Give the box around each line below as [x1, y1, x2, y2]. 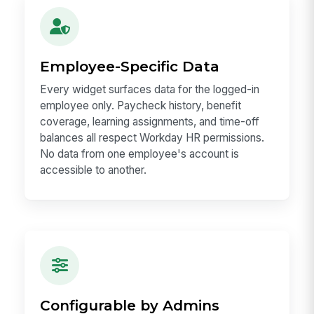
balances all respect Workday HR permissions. [40, 131, 265, 145]
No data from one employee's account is [40, 147, 240, 161]
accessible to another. [40, 163, 147, 177]
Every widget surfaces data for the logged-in [40, 83, 260, 97]
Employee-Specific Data [40, 57, 220, 76]
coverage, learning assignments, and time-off [40, 115, 260, 129]
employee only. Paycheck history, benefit [40, 99, 242, 113]
